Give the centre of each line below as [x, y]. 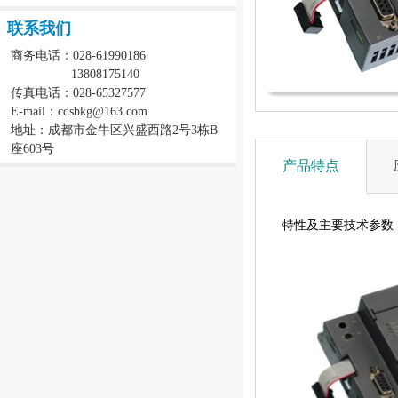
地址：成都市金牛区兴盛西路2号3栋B [114, 130]
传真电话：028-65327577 [78, 93]
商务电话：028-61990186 [78, 56]
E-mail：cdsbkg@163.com [79, 111]
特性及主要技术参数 [338, 225]
